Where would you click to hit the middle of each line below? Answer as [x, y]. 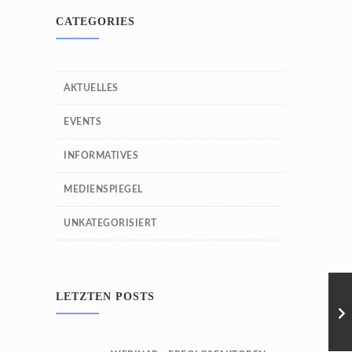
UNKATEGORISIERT [110, 223]
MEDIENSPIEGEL [103, 189]
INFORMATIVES [101, 156]
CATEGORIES [95, 22]
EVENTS [82, 122]
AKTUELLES [91, 88]
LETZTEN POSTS [105, 297]
